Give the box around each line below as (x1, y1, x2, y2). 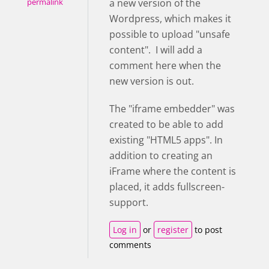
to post (192, 223, 222, 235)
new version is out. (109, 74, 194, 88)
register (157, 223, 189, 235)
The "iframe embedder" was (109, 101, 235, 115)
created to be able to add (109, 117, 223, 131)
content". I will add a (109, 43, 202, 56)
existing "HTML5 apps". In (109, 133, 223, 147)
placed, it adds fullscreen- (109, 180, 225, 193)
